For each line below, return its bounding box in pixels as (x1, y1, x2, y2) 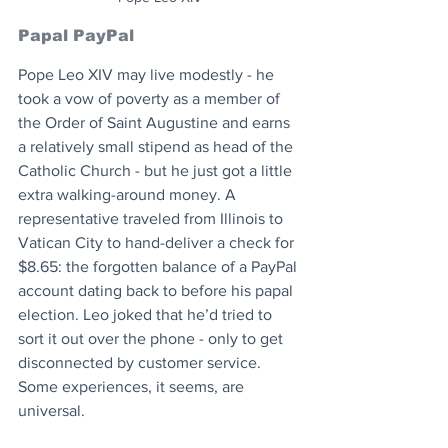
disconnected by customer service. (18, 353, 265, 371)
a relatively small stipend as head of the (18, 137, 297, 155)
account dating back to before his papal (18, 281, 297, 299)
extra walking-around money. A (18, 185, 240, 203)
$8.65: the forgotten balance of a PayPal (18, 257, 301, 275)
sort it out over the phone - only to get (18, 329, 287, 347)
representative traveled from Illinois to (18, 209, 287, 227)
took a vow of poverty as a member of (18, 89, 284, 107)
